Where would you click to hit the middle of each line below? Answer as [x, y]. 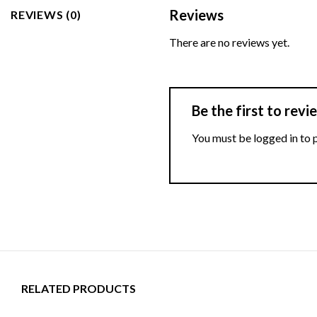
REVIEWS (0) [46, 14]
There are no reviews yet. [229, 42]
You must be [223, 137]
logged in [276, 137]
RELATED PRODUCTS [79, 288]
